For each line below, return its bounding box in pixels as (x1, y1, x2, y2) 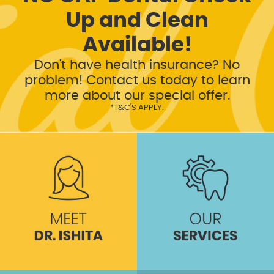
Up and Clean (65, 10, 209, 31)
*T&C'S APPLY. (110, 103, 164, 112)
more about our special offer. (44, 89, 230, 102)
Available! (82, 34, 192, 56)
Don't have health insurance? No (34, 58, 240, 72)
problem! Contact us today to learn (24, 73, 250, 87)
